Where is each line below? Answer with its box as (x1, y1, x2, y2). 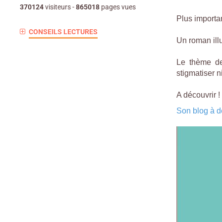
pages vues (100, 3, 136, 11)
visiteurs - (44, 3, 76, 11)
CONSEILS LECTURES (28, 28, 98, 36)
